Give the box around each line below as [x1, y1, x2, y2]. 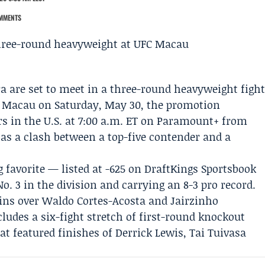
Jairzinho [170, 193, 219, 208]
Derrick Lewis [115, 225, 184, 240]
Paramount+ [157, 113, 219, 128]
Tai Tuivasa [189, 225, 247, 240]
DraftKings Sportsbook [144, 161, 257, 176]
